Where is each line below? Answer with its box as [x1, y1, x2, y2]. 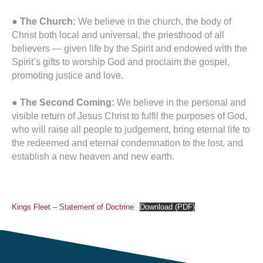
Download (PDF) [139, 203, 195, 212]
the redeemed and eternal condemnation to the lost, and [12, 138, 243, 149]
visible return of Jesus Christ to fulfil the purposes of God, [12, 111, 247, 122]
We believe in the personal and [114, 97, 246, 108]
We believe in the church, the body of [76, 16, 231, 27]
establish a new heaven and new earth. [12, 151, 174, 162]
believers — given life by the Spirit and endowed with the [12, 43, 247, 54]
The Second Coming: [20, 97, 114, 108]
